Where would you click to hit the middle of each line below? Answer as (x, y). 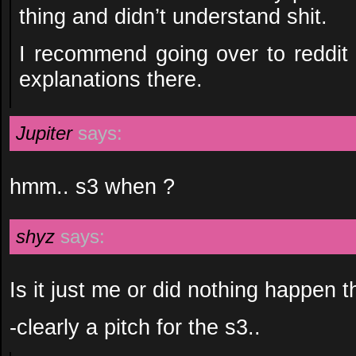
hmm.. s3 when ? (92, 186)
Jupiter (44, 133)
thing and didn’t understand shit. (173, 16)
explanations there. (111, 79)
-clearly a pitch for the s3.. (135, 327)
